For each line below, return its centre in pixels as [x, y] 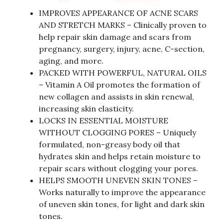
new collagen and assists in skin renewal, [116, 97]
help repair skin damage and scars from [115, 37]
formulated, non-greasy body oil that [110, 145]
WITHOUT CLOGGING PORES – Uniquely [117, 133]
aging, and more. [71, 61]
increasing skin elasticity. [86, 109]
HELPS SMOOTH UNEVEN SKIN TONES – [118, 180]
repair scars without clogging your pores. [118, 168]
